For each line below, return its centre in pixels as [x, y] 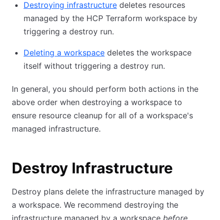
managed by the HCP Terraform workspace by [110, 18]
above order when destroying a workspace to [97, 102]
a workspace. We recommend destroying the [95, 205]
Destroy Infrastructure [92, 168]
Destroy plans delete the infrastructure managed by [108, 192]
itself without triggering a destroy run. [94, 66]
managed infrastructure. [56, 129]
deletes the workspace [148, 53]
